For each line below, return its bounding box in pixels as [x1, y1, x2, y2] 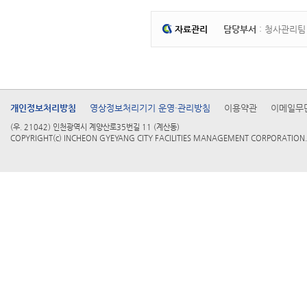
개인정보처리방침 [10, 103, 76, 114]
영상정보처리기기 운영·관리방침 [90, 103, 210, 114]
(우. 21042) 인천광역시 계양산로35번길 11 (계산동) [10, 123, 180, 132]
